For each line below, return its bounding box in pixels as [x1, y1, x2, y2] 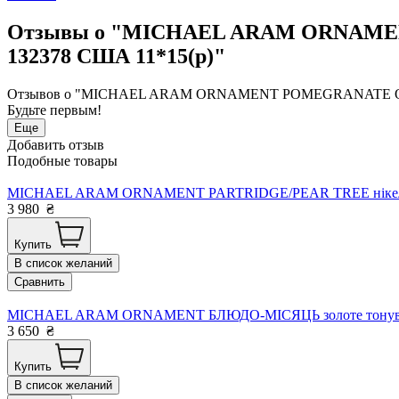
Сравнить [14, 274, 65, 289]
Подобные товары [7, 152, 118, 168]
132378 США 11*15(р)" [7, 44, 225, 68]
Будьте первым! [7, 102, 102, 118]
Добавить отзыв [7, 136, 104, 152]
